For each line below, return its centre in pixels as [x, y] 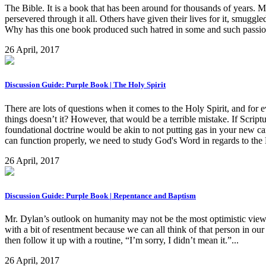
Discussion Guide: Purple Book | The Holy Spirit [85, 85]
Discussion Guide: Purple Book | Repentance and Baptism [100, 195]
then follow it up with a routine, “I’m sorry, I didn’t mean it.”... [122, 240]
